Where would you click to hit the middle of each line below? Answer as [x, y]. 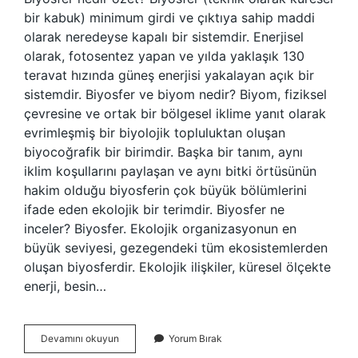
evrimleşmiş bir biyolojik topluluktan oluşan [155, 133]
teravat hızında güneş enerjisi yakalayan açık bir [169, 75]
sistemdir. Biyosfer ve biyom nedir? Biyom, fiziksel [175, 94]
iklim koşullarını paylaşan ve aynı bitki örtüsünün [170, 171]
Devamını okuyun [80, 338]
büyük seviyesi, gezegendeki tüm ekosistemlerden [176, 248]
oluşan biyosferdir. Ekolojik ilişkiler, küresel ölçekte [177, 267]
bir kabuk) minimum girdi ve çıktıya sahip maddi [169, 18]
